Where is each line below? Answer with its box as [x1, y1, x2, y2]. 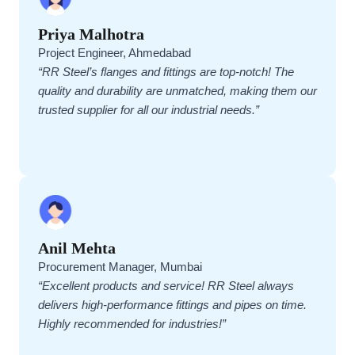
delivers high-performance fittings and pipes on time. [38, 299, 307, 312]
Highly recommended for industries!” [38, 318, 226, 331]
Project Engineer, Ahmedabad [38, 46, 191, 59]
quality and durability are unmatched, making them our [38, 84, 317, 97]
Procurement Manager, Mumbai [38, 261, 202, 274]
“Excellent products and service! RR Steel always [38, 280, 294, 293]
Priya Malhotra [38, 25, 144, 43]
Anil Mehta [38, 239, 116, 258]
